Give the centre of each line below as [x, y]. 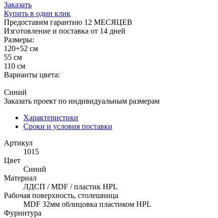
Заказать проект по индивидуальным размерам [82, 101]
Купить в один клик [37, 13]
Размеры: [19, 39]
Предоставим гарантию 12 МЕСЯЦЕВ [68, 22]
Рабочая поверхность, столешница [61, 195]
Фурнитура [23, 213]
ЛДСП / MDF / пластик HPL [71, 186]
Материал [20, 178]
